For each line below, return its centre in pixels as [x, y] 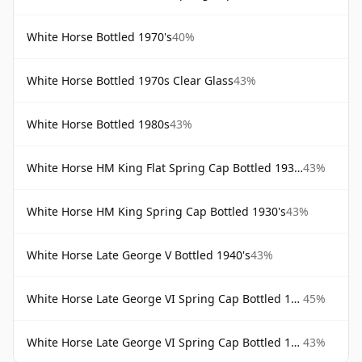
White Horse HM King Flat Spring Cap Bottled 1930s [160, 168]
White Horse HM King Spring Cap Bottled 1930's [156, 211]
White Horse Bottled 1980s [98, 124]
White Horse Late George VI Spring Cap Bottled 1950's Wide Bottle [159, 342]
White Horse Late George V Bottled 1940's [139, 255]
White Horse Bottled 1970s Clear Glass [130, 80]
